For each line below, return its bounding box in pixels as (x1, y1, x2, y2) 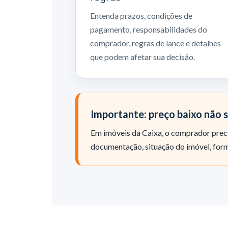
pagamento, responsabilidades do (90, 24, 207, 34)
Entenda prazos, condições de (90, 11, 192, 20)
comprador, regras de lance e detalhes (90, 38, 221, 48)
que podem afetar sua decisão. (90, 52, 195, 62)
